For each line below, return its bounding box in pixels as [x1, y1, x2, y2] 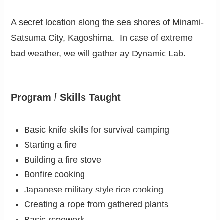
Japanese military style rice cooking [24, 184, 164, 194]
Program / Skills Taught [11, 91, 121, 103]
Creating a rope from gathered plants [24, 199, 169, 210]
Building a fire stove [24, 154, 102, 165]
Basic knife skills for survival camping [24, 125, 170, 135]
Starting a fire [24, 139, 77, 150]
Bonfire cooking [24, 169, 85, 180]
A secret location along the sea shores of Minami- [11, 17, 204, 27]
